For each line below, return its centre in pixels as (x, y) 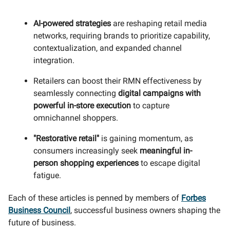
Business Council (39, 210)
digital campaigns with (159, 93)
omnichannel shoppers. (76, 118)
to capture (150, 106)
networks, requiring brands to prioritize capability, (122, 36)
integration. (54, 60)
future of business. (42, 223)
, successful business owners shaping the (145, 210)
